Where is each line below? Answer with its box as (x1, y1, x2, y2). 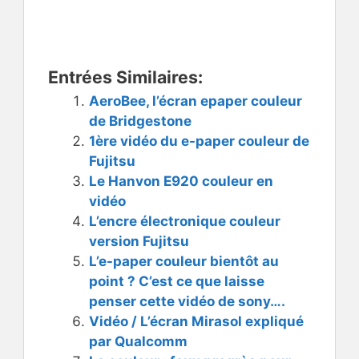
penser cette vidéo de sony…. (89, 293, 285, 310)
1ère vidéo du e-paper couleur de (89, 133, 309, 150)
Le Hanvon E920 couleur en (89, 173, 273, 190)
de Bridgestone (89, 113, 192, 130)
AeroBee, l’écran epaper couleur (89, 93, 302, 110)
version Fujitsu (89, 233, 189, 250)
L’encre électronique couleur (89, 213, 280, 230)
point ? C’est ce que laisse (89, 273, 264, 290)
